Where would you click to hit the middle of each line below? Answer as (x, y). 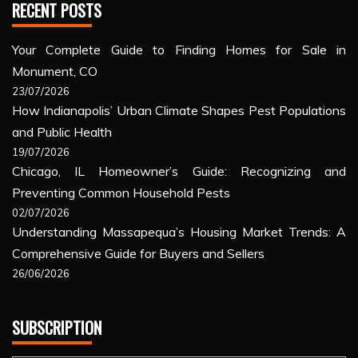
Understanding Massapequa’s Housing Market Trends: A (179, 232)
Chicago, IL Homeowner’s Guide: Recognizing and (179, 171)
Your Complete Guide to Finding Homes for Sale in (179, 50)
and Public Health (62, 132)
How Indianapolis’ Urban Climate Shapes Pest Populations (179, 111)
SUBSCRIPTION (57, 328)
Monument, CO (55, 72)
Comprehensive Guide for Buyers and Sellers (138, 254)
